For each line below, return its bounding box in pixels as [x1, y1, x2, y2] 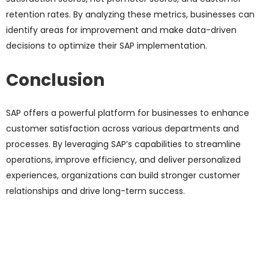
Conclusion [6, 68, 104, 92]
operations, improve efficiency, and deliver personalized [6, 154, 241, 166]
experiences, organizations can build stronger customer [6, 169, 240, 182]
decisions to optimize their [6, 40, 117, 52]
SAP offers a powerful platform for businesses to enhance [6, 107, 249, 119]
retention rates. [6, 8, 73, 21]
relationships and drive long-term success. [6, 185, 185, 198]
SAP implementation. [117, 40, 207, 52]
